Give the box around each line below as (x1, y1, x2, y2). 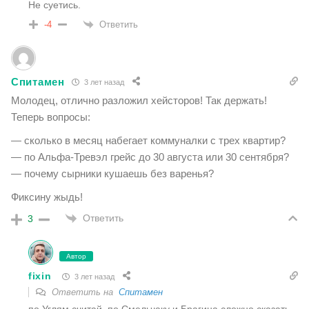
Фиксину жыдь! (11, 191, 83, 203)
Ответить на (49, 287, 119, 298)
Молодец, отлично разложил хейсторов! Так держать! (11, 94, 267, 107)
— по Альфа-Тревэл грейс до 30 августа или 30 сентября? (11, 151, 289, 163)
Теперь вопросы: (11, 111, 90, 123)
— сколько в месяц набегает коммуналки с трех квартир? (11, 134, 286, 147)
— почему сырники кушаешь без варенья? (11, 168, 214, 180)
